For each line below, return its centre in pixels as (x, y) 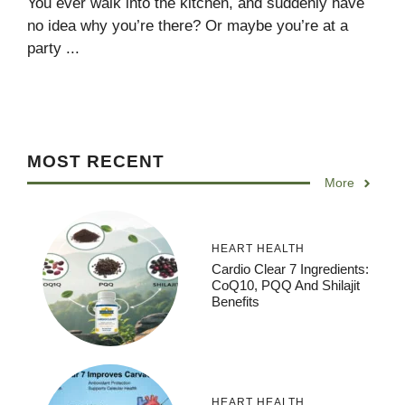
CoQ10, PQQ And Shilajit (286, 285)
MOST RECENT (96, 162)
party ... (53, 49)
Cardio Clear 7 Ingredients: (290, 268)
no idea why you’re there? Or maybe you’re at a (188, 26)
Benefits (235, 301)
